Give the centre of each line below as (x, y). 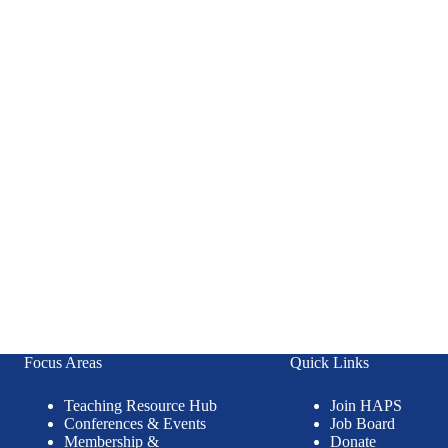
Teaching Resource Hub (140, 405)
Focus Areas (62, 362)
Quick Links (329, 362)
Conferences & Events (134, 423)
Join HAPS (365, 405)
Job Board (362, 423)
